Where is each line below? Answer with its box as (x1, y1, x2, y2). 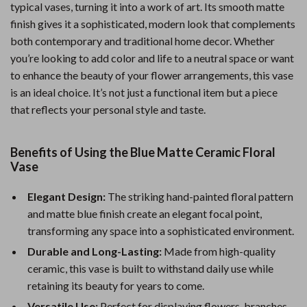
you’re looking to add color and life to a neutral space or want (10, 51, 294, 64)
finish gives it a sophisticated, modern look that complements (10, 17, 295, 30)
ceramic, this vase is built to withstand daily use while (27, 262, 273, 275)
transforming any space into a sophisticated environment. (27, 224, 294, 237)
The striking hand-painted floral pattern (106, 190, 293, 203)
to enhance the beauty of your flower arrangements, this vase (10, 69, 293, 82)
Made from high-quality (162, 245, 275, 258)
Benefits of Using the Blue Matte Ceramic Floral (10, 145, 275, 160)
